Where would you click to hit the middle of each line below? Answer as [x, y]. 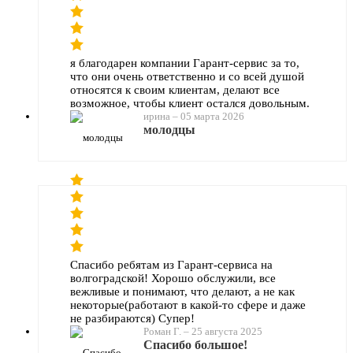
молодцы [169, 129]
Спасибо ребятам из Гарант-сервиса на [171, 264]
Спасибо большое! [195, 344]
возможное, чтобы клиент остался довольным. [190, 103]
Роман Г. [162, 331]
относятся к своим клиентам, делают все [175, 89]
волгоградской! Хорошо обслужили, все [173, 278]
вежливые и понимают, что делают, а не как [182, 291]
